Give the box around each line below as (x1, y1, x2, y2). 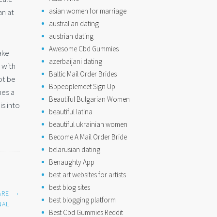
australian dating (49, 19, 99, 28)
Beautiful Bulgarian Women (49, 94, 130, 104)
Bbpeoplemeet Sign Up (49, 82, 115, 91)
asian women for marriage (49, 6, 126, 15)
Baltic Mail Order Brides (49, 69, 117, 78)
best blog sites (49, 183, 90, 192)
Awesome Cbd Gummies (49, 44, 119, 53)
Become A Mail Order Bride (49, 132, 127, 141)
